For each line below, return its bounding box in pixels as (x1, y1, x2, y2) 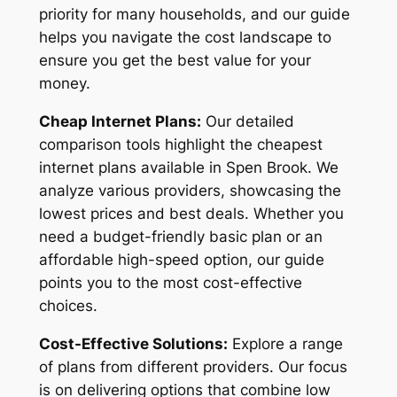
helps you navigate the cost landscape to (38, 28, 331, 47)
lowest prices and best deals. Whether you (38, 204, 344, 222)
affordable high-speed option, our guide (38, 250, 324, 269)
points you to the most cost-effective (38, 273, 302, 292)
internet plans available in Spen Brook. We (38, 158, 339, 176)
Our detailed (200, 112, 294, 130)
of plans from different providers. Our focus (38, 357, 347, 376)
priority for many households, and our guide (38, 5, 350, 24)
